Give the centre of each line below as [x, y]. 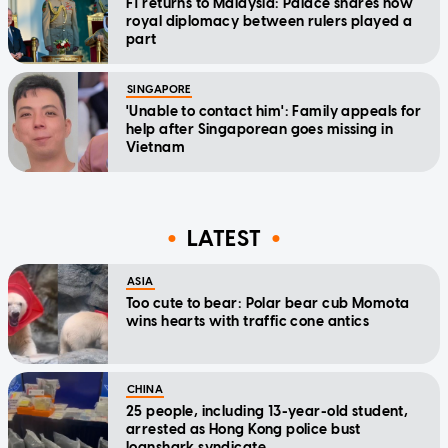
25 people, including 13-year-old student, [267, 412]
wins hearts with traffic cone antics [248, 322]
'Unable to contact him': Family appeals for [274, 112]
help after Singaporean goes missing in [259, 130]
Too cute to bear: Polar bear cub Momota [268, 304]
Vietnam [155, 148]
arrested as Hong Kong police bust [243, 430]
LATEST [224, 238]
